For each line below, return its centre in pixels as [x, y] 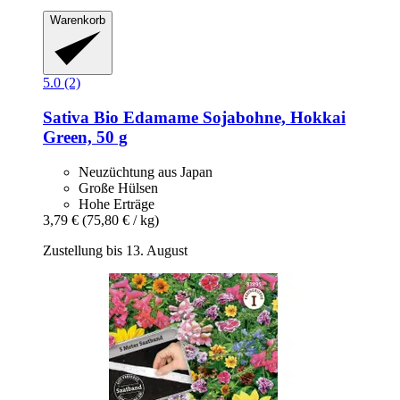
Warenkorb [78, 20]
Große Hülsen [118, 187]
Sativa [66, 117]
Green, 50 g [85, 137]
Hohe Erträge [117, 204]
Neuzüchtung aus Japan [146, 171]
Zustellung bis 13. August [115, 250]
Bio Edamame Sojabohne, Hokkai [217, 117]
